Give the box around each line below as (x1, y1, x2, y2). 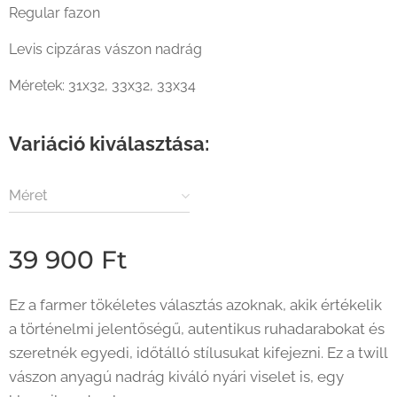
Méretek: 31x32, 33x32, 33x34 (9, 77, 196, 94)
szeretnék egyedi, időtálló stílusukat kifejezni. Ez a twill (9, 344, 387, 362)
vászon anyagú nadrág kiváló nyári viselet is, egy (9, 368, 344, 385)
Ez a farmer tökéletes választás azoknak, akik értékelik (9, 296, 382, 314)
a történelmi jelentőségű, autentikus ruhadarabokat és (9, 320, 385, 338)
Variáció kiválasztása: (9, 132, 209, 155)
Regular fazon (9, 4, 100, 21)
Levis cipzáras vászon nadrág (9, 41, 202, 58)
